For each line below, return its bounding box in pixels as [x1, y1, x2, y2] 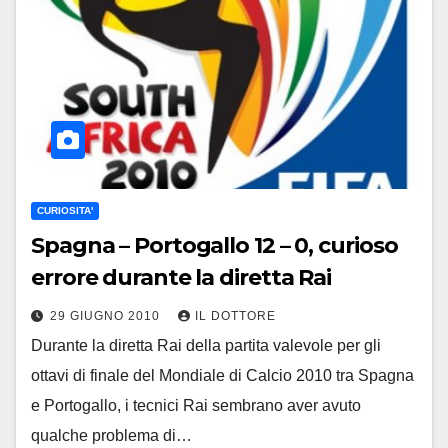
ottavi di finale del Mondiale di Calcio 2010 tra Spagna [31, 366, 414, 384]
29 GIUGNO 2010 [50, 308, 164, 323]
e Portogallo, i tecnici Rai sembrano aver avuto [31, 396, 361, 414]
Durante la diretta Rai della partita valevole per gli [31, 336, 381, 354]
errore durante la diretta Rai [31, 263, 332, 291]
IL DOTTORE [195, 308, 276, 323]
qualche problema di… [31, 426, 192, 444]
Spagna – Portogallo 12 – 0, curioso [31, 231, 398, 259]
